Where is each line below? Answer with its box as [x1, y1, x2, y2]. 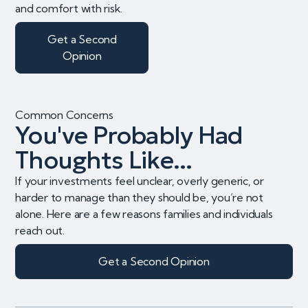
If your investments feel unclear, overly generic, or [15, 173, 264, 188]
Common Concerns [15, 107, 113, 122]
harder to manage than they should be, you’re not [15, 190, 263, 204]
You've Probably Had [15, 119, 243, 151]
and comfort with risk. [15, 1, 123, 15]
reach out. [15, 223, 65, 237]
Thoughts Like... [15, 144, 192, 175]
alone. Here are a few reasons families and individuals [15, 206, 273, 221]
